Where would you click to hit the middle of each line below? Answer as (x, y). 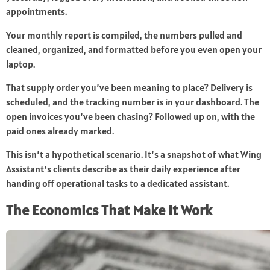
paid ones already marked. (60, 131)
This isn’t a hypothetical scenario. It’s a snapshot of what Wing (134, 155)
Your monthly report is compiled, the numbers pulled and (124, 35)
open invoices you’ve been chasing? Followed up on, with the (130, 117)
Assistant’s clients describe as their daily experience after (123, 169)
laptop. (20, 64)
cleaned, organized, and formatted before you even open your (134, 50)
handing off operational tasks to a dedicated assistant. (118, 184)
